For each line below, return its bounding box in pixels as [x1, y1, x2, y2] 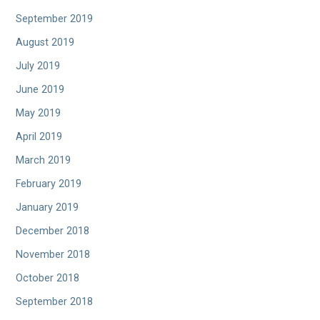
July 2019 [16, 60, 61, 73]
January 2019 [16, 201, 79, 214]
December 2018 [16, 225, 90, 238]
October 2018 [16, 272, 80, 285]
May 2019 [16, 107, 61, 120]
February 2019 [16, 178, 82, 191]
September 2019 [16, 13, 94, 26]
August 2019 [16, 36, 75, 49]
